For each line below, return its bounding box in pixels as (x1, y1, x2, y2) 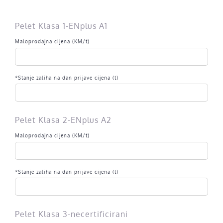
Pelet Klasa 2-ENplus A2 (14, 115, 111, 125)
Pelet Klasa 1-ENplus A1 (14, 21, 108, 31)
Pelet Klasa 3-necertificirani (14, 209, 128, 219)
